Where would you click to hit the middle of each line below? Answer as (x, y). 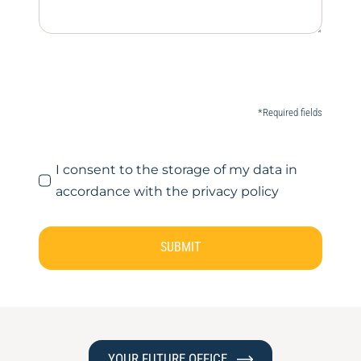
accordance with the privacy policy (168, 192)
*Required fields (290, 113)
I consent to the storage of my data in (177, 170)
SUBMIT (180, 247)
